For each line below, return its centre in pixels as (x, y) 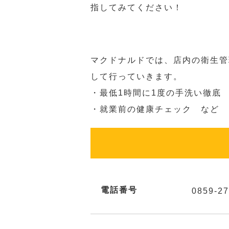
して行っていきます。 (136, 76)
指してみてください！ (136, 7)
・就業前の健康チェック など (155, 109)
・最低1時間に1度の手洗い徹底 (156, 93)
